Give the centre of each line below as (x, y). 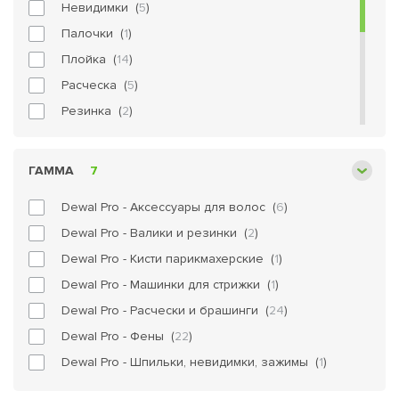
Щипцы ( (87, 240)
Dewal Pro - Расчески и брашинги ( (165, 310)
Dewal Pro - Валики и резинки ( (155, 233)
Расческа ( (94, 85)
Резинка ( (92, 111)
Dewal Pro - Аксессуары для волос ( (169, 207)
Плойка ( (89, 59)
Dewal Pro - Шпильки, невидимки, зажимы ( (190, 362)
